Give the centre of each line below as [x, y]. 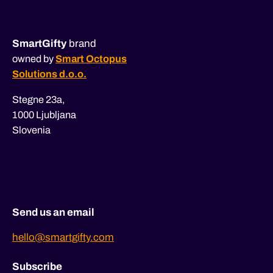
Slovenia [31, 130]
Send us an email [53, 213]
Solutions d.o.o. [49, 74]
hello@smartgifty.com [63, 238]
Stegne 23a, [39, 100]
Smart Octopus [91, 59]
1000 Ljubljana [44, 115]
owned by [33, 59]
